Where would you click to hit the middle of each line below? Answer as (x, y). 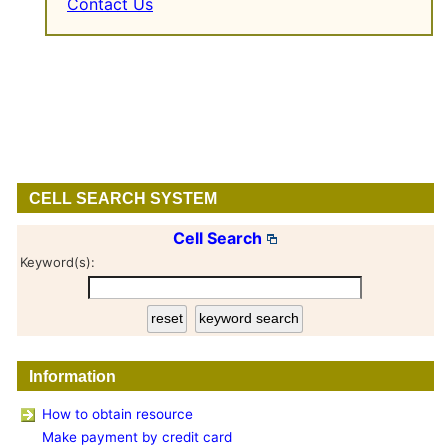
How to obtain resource (117, 414)
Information (72, 375)
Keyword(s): (57, 262)
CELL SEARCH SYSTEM (122, 198)
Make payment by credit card (136, 437)
